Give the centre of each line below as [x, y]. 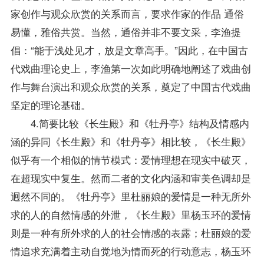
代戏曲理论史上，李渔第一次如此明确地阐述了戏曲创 [131, 68]
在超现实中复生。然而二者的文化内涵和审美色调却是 [131, 177]
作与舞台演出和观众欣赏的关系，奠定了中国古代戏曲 [131, 86]
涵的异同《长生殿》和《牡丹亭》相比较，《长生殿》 [131, 141]
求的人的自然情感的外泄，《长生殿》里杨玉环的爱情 [131, 214]
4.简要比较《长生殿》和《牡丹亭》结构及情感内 [130, 123]
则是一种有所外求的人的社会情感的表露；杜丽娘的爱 [131, 232]
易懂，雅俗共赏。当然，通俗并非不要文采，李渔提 [126, 31]
